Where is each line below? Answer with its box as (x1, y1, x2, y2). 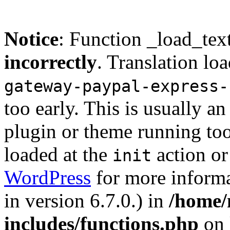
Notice (4, 28, 59, 50)
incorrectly (4, 51, 97, 73)
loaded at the (4, 143, 112, 165)
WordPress (4, 166, 91, 188)
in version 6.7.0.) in (4, 189, 169, 212)
